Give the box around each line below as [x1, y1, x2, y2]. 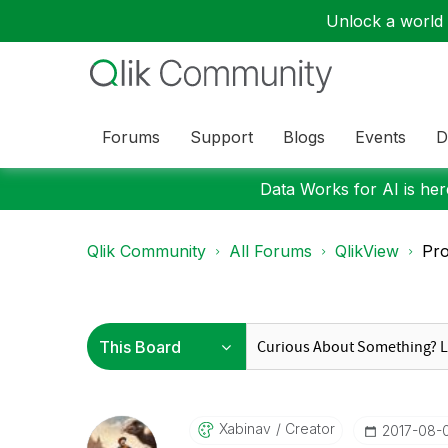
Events [355, 126, 406, 147]
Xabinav [218, 420, 271, 437]
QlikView [335, 241, 399, 261]
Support [190, 126, 253, 147]
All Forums [229, 241, 312, 261]
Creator [280, 420, 335, 437]
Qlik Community [87, 241, 206, 261]
